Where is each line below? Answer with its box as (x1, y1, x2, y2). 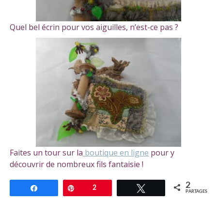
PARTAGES (185, 189, 207, 194)
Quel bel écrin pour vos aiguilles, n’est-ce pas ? (10, 21, 178, 32)
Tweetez (151, 184, 175, 191)
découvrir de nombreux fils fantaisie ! (10, 158, 143, 170)
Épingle (81, 184, 103, 191)
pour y (149, 147, 174, 158)
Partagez (44, 184, 70, 191)
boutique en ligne (83, 147, 149, 158)
